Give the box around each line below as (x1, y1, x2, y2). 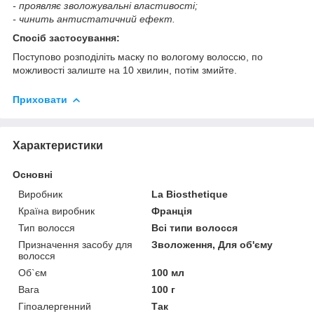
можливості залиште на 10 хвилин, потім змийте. (13, 64, 237, 76)
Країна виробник (18, 205, 95, 217)
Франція (151, 205, 193, 217)
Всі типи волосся (151, 221, 238, 233)
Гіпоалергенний (18, 300, 91, 312)
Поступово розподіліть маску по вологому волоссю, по (13, 50, 263, 62)
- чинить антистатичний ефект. (13, 13, 175, 25)
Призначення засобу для (18, 238, 132, 250)
